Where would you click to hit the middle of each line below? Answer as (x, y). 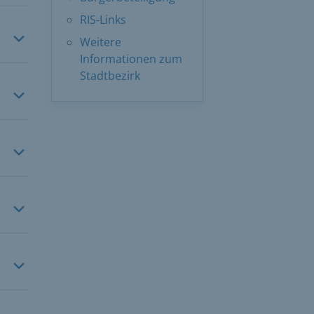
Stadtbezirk (110, 76)
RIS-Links (103, 20)
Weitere (101, 42)
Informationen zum (131, 59)
